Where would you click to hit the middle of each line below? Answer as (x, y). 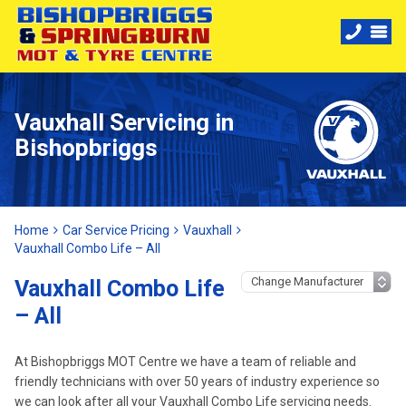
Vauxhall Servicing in (124, 122)
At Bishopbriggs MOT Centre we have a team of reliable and (185, 362)
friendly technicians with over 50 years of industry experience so (197, 382)
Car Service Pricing (116, 230)
